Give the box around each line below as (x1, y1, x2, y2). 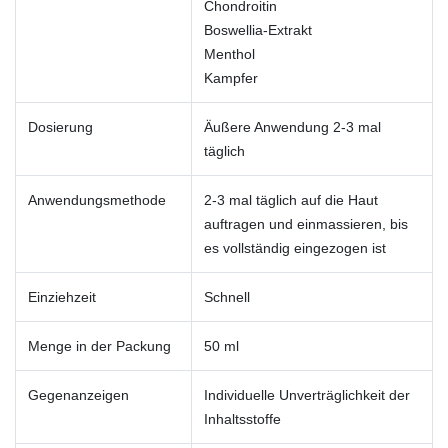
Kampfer (204, 69, 258, 86)
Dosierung (28, 118, 93, 135)
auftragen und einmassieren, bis (204, 215, 408, 232)
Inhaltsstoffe (204, 410, 281, 427)
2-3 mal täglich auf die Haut (204, 191, 378, 208)
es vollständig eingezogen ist (204, 239, 386, 256)
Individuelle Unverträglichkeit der (204, 386, 410, 403)
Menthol (204, 45, 255, 62)
